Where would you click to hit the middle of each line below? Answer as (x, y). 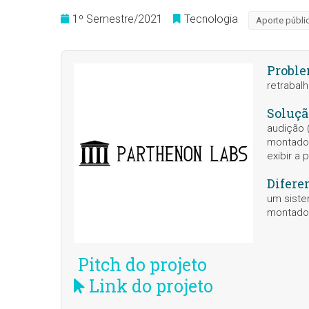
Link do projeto (149, 286)
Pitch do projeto (140, 265)
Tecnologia (211, 19)
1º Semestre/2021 (118, 19)
